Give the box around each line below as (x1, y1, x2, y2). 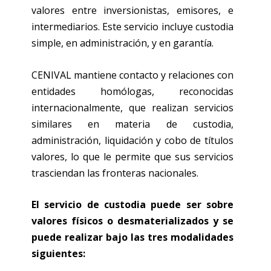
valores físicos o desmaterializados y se (31, 214, 234, 228)
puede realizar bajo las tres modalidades (31, 230, 234, 244)
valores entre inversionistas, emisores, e (31, 4, 234, 18)
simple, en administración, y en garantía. (31, 36, 214, 50)
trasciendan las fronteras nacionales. (31, 166, 198, 180)
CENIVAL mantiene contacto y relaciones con (31, 68, 234, 82)
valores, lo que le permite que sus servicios (31, 149, 234, 163)
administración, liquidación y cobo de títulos (31, 133, 234, 147)
